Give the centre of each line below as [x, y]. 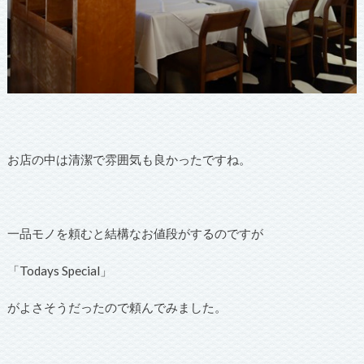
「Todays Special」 [59, 270]
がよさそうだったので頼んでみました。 [117, 308]
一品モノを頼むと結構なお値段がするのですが [135, 234]
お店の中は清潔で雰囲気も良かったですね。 [129, 160]
